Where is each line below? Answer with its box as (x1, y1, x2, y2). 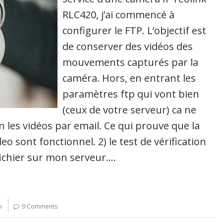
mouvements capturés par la (62, 55, 199, 69)
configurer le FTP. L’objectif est (62, 23, 207, 37)
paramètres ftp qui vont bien (62, 87, 200, 101)
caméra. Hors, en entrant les (62, 71, 196, 85)
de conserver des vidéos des (62, 39, 193, 53)
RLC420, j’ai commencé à (62, 7, 175, 21)
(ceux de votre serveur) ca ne (62, 103, 197, 116)
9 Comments (22, 202, 57, 211)
